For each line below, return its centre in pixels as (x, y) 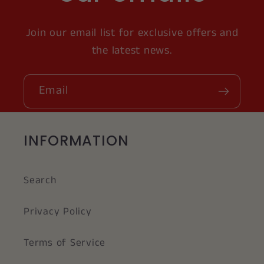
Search (40, 180)
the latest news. (132, 50)
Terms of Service (65, 242)
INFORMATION (76, 141)
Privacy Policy (58, 211)
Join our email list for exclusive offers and (132, 33)
